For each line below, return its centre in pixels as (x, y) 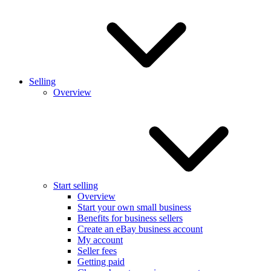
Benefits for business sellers (130, 218)
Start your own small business (134, 207)
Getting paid (101, 261)
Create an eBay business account (140, 229)
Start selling (76, 185)
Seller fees (97, 250)
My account (100, 240)
